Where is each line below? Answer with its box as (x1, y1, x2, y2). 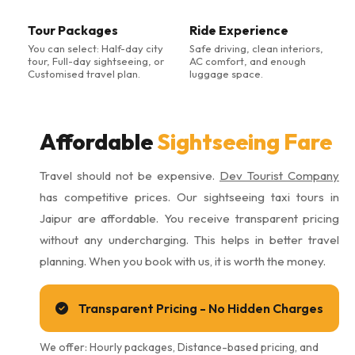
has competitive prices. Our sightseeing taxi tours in (40, 189, 339, 204)
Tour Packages (28, 22, 118, 38)
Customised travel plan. (28, 67, 140, 80)
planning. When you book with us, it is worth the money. (40, 254, 326, 269)
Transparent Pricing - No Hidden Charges (76, 300, 323, 316)
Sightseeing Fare (157, 128, 332, 155)
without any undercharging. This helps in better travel (40, 232, 339, 247)
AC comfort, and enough (189, 55, 306, 67)
